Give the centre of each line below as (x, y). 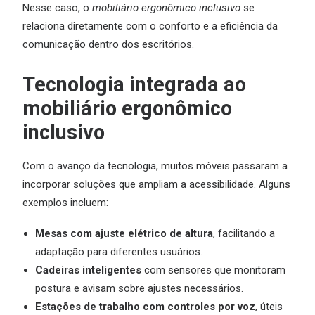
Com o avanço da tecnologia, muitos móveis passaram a (155, 166)
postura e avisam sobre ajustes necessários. (139, 288)
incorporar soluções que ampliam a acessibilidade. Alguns (156, 184)
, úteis (269, 307)
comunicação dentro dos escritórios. (108, 44)
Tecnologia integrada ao (134, 84)
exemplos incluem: (65, 202)
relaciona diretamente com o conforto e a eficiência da (150, 26)
